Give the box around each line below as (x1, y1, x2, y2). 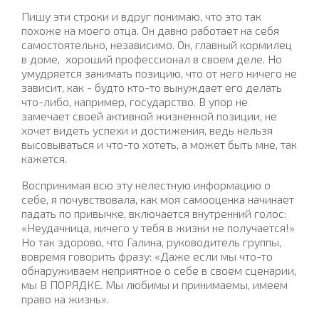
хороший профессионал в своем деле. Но (66, 51, 282, 66)
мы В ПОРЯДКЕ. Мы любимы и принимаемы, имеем (21, 277, 288, 291)
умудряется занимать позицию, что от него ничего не (21, 66, 297, 80)
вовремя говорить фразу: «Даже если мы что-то (21, 249, 273, 263)
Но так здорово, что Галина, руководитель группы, (21, 234, 281, 249)
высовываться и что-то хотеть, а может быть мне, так (21, 137, 297, 151)
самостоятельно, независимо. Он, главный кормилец (21, 37, 292, 51)
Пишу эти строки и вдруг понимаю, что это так (21, 9, 261, 23)
